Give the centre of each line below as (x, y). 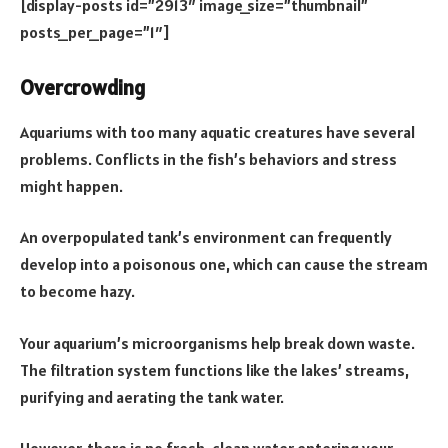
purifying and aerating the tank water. (152, 396)
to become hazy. (77, 291)
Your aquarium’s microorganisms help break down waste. (217, 342)
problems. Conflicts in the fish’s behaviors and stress (208, 158)
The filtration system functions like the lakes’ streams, (214, 369)
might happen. (71, 185)
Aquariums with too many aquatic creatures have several (217, 131)
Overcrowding (82, 88)
